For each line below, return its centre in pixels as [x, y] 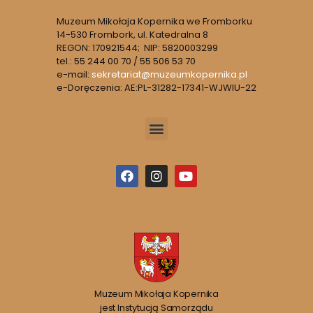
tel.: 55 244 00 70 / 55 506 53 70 [126, 61]
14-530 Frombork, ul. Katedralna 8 [132, 34]
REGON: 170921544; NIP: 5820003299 [137, 48]
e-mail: [74, 74]
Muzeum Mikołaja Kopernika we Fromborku [154, 21]
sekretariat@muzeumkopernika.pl [169, 74]
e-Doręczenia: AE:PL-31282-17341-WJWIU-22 [156, 87]
